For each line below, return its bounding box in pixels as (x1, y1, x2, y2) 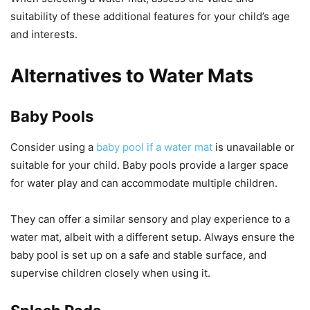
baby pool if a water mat (96, 140, 212, 154)
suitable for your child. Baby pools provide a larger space (10, 158, 289, 172)
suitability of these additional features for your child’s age (10, 9, 290, 23)
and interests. (10, 27, 77, 41)
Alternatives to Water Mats (10, 64, 253, 87)
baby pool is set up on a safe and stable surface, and (10, 248, 266, 262)
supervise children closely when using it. (10, 266, 210, 280)
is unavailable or (212, 140, 295, 154)
